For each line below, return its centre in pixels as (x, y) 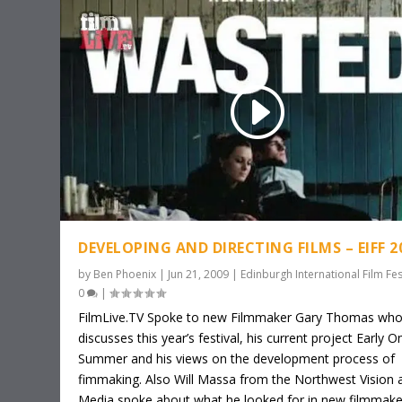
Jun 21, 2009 (199, 274)
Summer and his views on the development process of (237, 358)
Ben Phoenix (125, 274)
